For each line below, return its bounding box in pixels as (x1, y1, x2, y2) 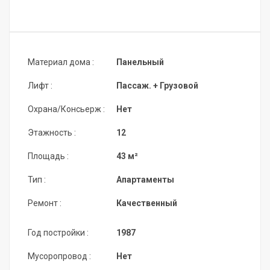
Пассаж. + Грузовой (116, 81, 198, 91)
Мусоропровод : (28, 251, 91, 262)
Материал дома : (28, 57, 94, 67)
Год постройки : (28, 228, 89, 238)
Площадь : (28, 151, 69, 162)
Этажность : (28, 128, 76, 138)
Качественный (116, 198, 177, 209)
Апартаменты (116, 175, 174, 185)
